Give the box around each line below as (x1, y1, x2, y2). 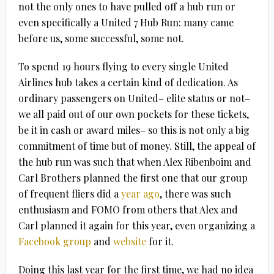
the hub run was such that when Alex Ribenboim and (18, 155, 251, 168)
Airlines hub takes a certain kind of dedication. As (18, 75, 238, 89)
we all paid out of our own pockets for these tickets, (18, 107, 249, 120)
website (113, 234, 146, 248)
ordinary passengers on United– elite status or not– (18, 91, 250, 105)
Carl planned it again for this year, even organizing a (18, 218, 255, 232)
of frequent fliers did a (18, 187, 121, 200)
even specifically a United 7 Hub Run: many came (18, 15, 234, 29)
